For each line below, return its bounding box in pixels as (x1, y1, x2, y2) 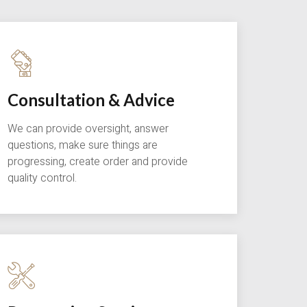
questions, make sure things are (8, 137, 158, 154)
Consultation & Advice (8, 90, 175, 110)
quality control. (8, 170, 77, 187)
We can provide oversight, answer (8, 121, 169, 138)
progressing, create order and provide (8, 153, 188, 171)
